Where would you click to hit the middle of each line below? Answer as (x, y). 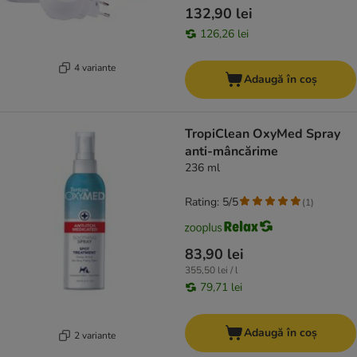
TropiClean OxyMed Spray (263, 134)
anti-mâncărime (231, 152)
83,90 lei (214, 255)
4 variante (94, 67)
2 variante (94, 335)
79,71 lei (221, 288)
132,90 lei (219, 14)
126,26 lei (224, 34)
